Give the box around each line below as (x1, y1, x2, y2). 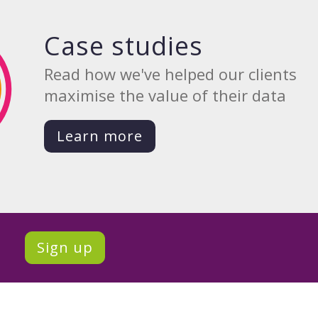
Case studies (44, 28, 204, 63)
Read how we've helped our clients (44, 62, 297, 84)
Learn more (57, 126, 143, 146)
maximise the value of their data (44, 84, 287, 106)
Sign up (36, 237, 93, 257)
